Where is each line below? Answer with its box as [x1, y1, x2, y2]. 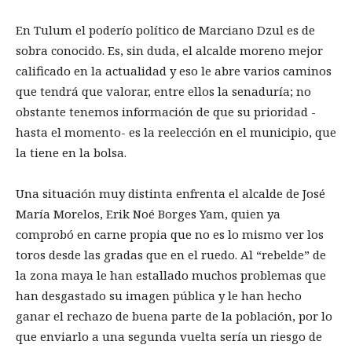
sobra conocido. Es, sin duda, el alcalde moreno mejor [16, 42, 323, 58]
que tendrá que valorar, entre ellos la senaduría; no [16, 82, 311, 99]
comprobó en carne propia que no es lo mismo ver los [16, 225, 324, 242]
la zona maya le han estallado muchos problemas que [16, 266, 326, 283]
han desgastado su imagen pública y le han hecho [16, 287, 302, 303]
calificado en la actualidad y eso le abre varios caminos [16, 62, 332, 79]
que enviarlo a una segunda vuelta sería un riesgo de [16, 328, 322, 344]
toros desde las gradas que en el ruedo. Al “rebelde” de [16, 246, 326, 262]
